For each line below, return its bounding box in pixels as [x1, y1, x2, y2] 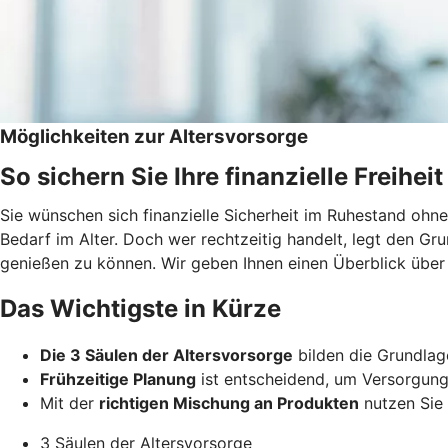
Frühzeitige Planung [40, 368, 196, 389]
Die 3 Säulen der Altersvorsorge [40, 344, 293, 365]
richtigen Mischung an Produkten [99, 392, 359, 413]
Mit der [40, 392, 99, 413]
